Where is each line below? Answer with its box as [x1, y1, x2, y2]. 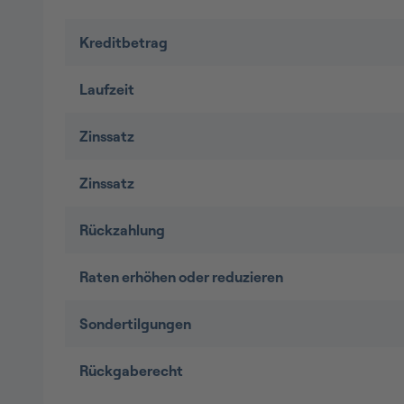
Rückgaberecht [79, 361, 183, 380]
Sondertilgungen [79, 314, 191, 333]
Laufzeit [79, 79, 134, 98]
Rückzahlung [79, 220, 165, 239]
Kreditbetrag [79, 32, 168, 51]
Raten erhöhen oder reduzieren [79, 267, 283, 286]
